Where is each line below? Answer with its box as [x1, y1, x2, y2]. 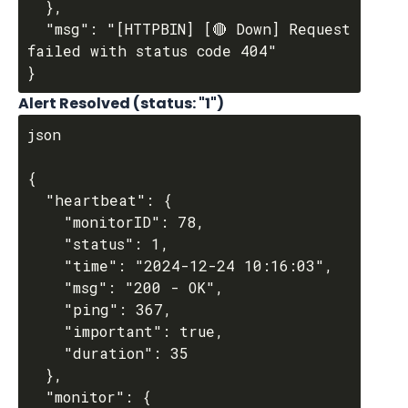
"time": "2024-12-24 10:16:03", [27, 256, 64, 275]
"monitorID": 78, [27, 212, 64, 231]
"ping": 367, [27, 300, 64, 319]
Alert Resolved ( [18, 93, 140, 114]
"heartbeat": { [27, 190, 46, 209]
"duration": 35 [27, 343, 64, 362]
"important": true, [27, 321, 64, 341]
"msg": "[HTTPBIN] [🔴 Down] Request [27, 19, 46, 38]
